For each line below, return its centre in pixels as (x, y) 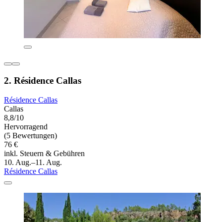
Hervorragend (26, 126)
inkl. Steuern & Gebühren (44, 153)
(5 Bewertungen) (30, 135)
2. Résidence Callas (43, 81)
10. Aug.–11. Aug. (33, 162)
